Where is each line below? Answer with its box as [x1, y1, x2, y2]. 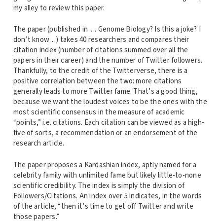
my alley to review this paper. [13, 2, 105, 13]
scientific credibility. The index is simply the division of [13, 180, 185, 191]
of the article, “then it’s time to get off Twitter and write [13, 201, 194, 212]
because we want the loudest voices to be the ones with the [13, 97, 207, 108]
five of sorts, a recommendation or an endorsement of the [13, 128, 198, 139]
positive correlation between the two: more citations [13, 76, 182, 87]
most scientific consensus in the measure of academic [13, 107, 185, 118]
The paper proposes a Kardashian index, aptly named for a [13, 159, 197, 170]
